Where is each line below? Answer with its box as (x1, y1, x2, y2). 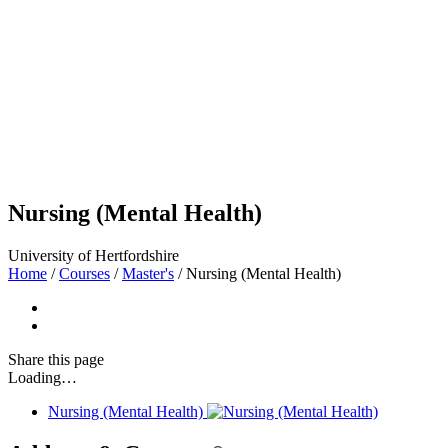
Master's (122, 265, 174, 283)
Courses (59, 265, 110, 283)
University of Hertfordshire (8, 247, 179, 265)
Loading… (8, 369, 77, 387)
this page (48, 351, 104, 369)
